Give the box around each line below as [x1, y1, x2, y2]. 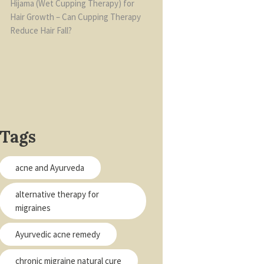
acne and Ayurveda [15, 162, 84, 174]
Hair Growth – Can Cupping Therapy [9, 11, 141, 22]
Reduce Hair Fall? [9, 24, 72, 36]
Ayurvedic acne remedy [15, 229, 100, 240]
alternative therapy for [15, 189, 99, 200]
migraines [15, 202, 51, 214]
